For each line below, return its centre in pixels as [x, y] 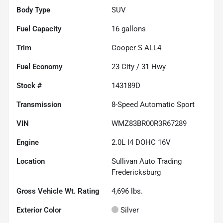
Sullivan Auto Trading [147, 161]
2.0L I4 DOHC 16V [141, 142]
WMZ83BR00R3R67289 [149, 123]
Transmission [39, 104]
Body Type [33, 10]
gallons [133, 29]
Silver [130, 210]
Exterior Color [39, 210]
